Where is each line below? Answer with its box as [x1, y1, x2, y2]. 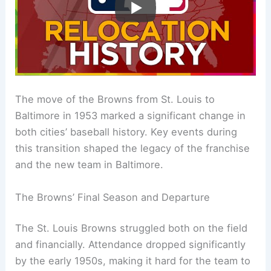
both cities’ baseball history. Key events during [15, 126, 238, 139]
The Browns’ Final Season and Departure [15, 191, 211, 203]
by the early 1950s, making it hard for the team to [15, 255, 251, 267]
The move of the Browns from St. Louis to [15, 93, 215, 106]
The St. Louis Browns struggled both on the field [15, 222, 248, 235]
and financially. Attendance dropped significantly [15, 238, 246, 251]
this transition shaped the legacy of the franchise [15, 142, 250, 155]
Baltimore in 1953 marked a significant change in [15, 109, 246, 122]
